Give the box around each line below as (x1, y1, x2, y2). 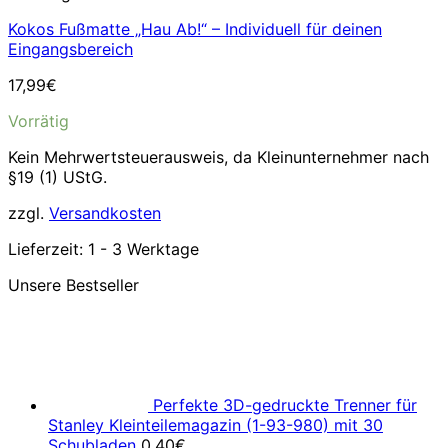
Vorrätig (8, 111, 69, 131)
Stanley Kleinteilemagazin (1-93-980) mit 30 (48, 415, 383, 435)
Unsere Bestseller (8, 275, 139, 295)
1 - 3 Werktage (88, 239, 199, 259)
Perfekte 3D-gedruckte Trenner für (153, 395, 417, 415)
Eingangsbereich (8, 39, 133, 59)
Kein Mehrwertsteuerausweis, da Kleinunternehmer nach (8, 147, 429, 167)
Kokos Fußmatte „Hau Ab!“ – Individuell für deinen (8, 19, 382, 39)
